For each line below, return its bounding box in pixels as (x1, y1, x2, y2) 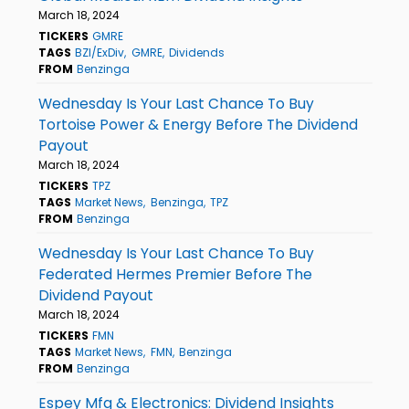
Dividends (168, 44, 225, 60)
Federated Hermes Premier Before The (38, 264, 312, 284)
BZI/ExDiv (75, 44, 125, 60)
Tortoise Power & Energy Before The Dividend (38, 114, 358, 134)
